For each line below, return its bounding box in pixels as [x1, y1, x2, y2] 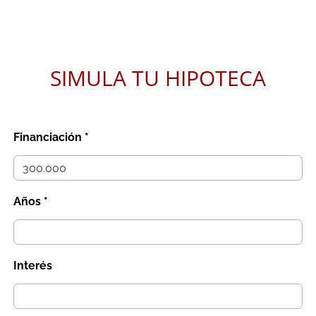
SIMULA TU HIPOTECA [50, 63, 266, 92]
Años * [13, 195, 49, 208]
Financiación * [13, 130, 90, 144]
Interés [13, 259, 53, 272]
